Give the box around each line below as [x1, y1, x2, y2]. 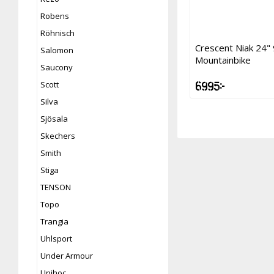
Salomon [40, 44, 73, 56]
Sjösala [40, 113, 68, 124]
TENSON [40, 181, 71, 193]
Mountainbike [195, 53, 251, 66]
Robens [40, 10, 69, 21]
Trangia [40, 215, 68, 227]
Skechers [40, 130, 75, 141]
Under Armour [40, 250, 93, 261]
